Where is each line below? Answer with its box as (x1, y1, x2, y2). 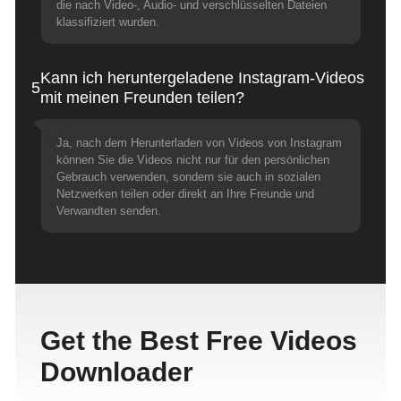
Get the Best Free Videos (39, 325, 357, 355)
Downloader (39, 356, 193, 387)
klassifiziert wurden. (55, 15, 159, 29)
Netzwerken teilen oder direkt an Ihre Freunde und (55, 186, 314, 200)
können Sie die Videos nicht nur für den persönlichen (55, 152, 329, 166)
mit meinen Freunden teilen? (40, 89, 244, 107)
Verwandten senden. (55, 203, 161, 218)
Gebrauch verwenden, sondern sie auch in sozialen (55, 169, 320, 183)
